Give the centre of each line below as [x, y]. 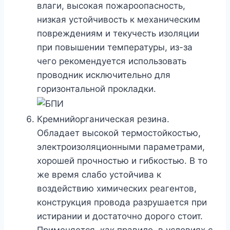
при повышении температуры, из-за [115, 47]
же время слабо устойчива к [99, 174]
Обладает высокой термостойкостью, [119, 133]
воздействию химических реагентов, [117, 188]
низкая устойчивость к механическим [119, 19]
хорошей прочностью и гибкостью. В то [122, 160]
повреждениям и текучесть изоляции [118, 33]
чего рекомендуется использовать [112, 61]
